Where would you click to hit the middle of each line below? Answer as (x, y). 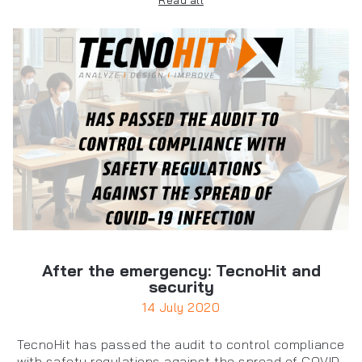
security (181, 287)
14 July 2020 (181, 308)
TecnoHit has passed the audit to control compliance (181, 345)
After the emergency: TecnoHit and (181, 271)
